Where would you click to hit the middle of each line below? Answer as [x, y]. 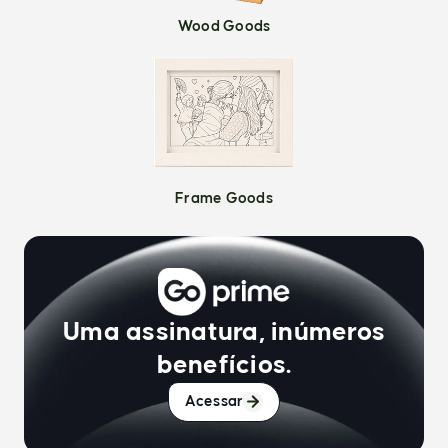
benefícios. [224, 365]
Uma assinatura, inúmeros [224, 332]
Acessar [214, 401]
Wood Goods [224, 26]
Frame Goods [224, 198]
